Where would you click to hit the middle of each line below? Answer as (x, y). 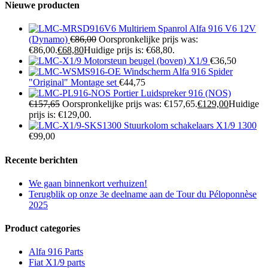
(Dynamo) (48, 39)
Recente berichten (41, 160)
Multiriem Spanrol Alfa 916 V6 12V (187, 29)
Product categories (42, 229)
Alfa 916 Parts (56, 252)
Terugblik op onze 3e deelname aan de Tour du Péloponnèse (143, 194)
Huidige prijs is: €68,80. (129, 50)
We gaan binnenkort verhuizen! (88, 183)
